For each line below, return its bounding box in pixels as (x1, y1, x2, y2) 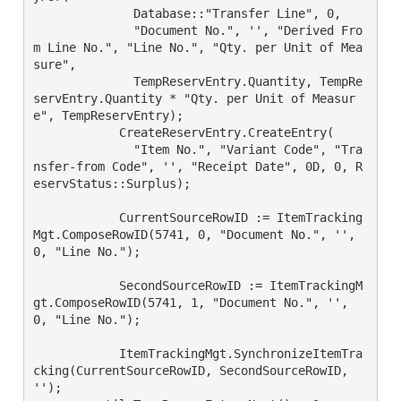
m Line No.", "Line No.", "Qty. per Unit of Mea (33, 40, 363, 55)
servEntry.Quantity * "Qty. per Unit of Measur (33, 91, 355, 106)
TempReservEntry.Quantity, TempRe (33, 74, 90, 89)
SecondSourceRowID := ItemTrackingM (33, 278, 90, 293)
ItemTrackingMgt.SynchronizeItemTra (33, 346, 90, 361)
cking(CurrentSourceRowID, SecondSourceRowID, (33, 363, 348, 378)
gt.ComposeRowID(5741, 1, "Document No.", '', (33, 295, 348, 310)
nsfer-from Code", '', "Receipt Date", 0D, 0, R (33, 159, 363, 174)
